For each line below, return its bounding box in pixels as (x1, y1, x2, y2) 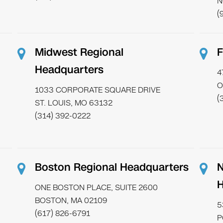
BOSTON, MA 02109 (35, 195, 108, 206)
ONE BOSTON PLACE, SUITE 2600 (35, 182, 158, 193)
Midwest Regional (35, 45, 124, 60)
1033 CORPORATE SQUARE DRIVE (35, 84, 161, 96)
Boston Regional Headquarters (35, 160, 189, 175)
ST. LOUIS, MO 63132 (35, 97, 113, 109)
